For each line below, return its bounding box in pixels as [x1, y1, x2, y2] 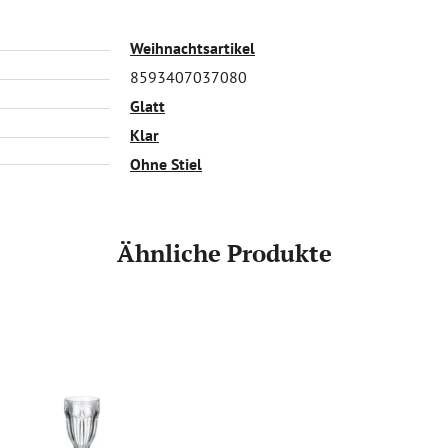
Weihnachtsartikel [130, 37, 255, 58]
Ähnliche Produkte [116, 236, 332, 269]
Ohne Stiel [130, 153, 202, 174]
